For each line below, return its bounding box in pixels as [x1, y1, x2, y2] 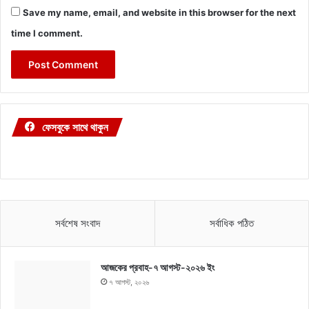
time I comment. [11, 28, 83, 39]
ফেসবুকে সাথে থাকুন [42, 121, 108, 134]
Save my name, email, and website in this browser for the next [23, 7, 296, 19]
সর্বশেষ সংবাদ [55, 217, 100, 230]
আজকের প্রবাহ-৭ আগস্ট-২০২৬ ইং [101, 261, 215, 274]
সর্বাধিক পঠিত [210, 217, 254, 230]
